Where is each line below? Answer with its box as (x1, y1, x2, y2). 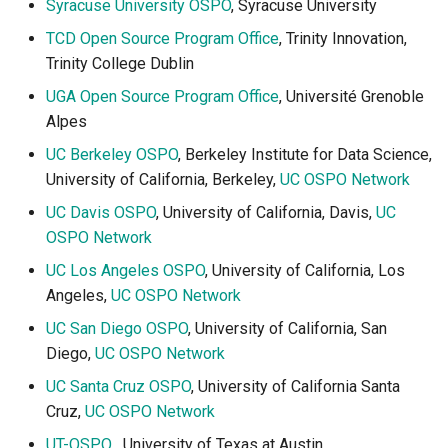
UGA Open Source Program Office (46, 87, 279, 106)
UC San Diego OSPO (46, 319, 188, 338)
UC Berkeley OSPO (46, 145, 178, 164)
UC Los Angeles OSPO (46, 261, 205, 280)
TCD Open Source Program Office (46, 29, 279, 48)
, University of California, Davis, (156, 203, 376, 222)
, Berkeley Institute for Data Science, (178, 145, 432, 164)
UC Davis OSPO (46, 203, 156, 222)
